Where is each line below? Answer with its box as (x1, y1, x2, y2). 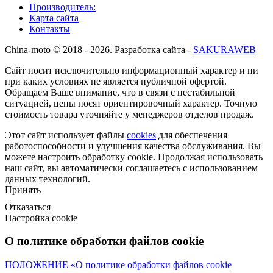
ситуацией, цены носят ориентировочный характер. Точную (5, 97, 257, 108)
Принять (5, 184, 41, 195)
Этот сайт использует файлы (5, 129, 127, 140)
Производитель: (29, 1, 96, 12)
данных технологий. (5, 173, 90, 184)
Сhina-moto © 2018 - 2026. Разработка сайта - (5, 44, 193, 55)
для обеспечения (156, 129, 227, 140)
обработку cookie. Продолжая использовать (80, 151, 263, 162)
